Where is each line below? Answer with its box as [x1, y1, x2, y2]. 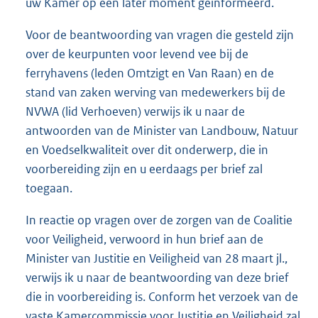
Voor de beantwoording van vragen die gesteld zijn [26, 26, 294, 43]
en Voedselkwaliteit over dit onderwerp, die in [26, 141, 268, 158]
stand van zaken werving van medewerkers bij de [26, 84, 285, 100]
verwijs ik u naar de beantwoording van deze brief [26, 269, 289, 285]
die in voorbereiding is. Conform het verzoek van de [26, 288, 298, 305]
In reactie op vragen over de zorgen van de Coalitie [26, 212, 292, 228]
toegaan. [26, 180, 72, 196]
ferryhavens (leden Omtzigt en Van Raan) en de [26, 65, 274, 81]
